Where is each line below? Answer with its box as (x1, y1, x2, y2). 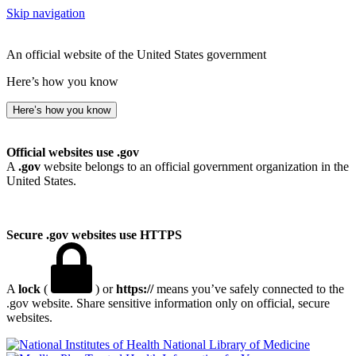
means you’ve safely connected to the (153, 282, 344, 296)
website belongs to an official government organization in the (41, 160, 349, 173)
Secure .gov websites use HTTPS (6, 228, 182, 242)
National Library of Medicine (163, 338, 310, 351)
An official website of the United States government (6, 48, 266, 61)
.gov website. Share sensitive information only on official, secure (6, 296, 330, 310)
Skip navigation (6, 6, 85, 20)
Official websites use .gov (6, 145, 139, 159)
